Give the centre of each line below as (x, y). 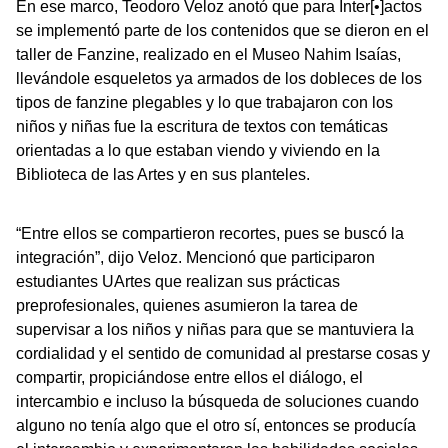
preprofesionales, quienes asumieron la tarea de (187, 306)
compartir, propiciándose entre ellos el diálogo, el (189, 378)
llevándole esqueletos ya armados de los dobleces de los (219, 79)
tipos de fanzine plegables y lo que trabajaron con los (204, 103)
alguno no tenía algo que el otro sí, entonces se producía (216, 426)
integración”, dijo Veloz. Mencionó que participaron (195, 258)
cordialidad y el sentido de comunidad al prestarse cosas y (223, 354)
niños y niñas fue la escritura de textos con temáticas (202, 127)
